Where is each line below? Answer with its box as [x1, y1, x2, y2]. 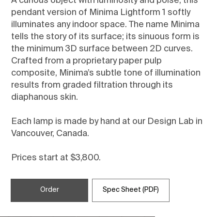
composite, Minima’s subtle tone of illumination [11, 68, 201, 77]
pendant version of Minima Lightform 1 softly [11, 8, 190, 17]
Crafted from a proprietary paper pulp [11, 56, 162, 65]
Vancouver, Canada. [11, 129, 89, 138]
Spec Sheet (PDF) [103, 186, 159, 194]
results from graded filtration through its [11, 80, 173, 90]
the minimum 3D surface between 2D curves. [11, 44, 193, 53]
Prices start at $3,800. [11, 153, 101, 162]
